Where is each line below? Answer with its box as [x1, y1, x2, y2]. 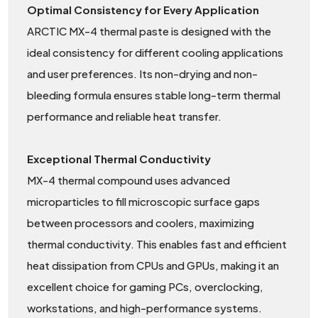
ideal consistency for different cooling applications [27, 45, 283, 59]
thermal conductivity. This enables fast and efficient [27, 236, 287, 251]
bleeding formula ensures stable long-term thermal [27, 87, 280, 102]
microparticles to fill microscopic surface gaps [27, 194, 260, 208]
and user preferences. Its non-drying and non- [27, 66, 258, 80]
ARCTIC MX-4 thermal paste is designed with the [27, 23, 271, 38]
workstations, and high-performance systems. [27, 300, 262, 314]
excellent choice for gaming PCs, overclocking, [27, 279, 263, 293]
